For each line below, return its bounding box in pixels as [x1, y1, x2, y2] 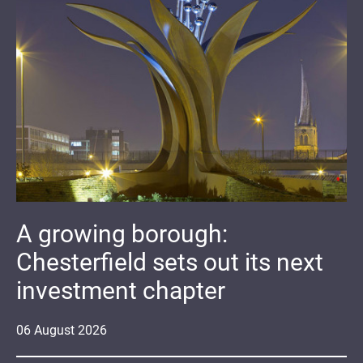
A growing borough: [16, 219, 228, 248]
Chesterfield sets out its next [16, 247, 323, 276]
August [34, 322, 75, 338]
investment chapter [16, 275, 225, 305]
